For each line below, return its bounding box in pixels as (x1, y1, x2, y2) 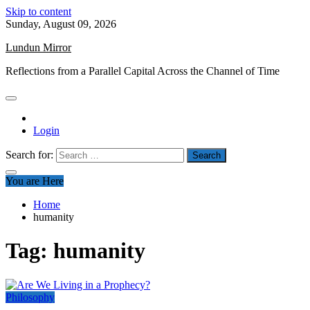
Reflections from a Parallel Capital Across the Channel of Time (6, 65, 280, 77)
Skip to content (6, 6, 71, 17)
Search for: (6, 149, 53, 161)
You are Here (6, 175, 64, 187)
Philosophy (6, 291, 55, 303)
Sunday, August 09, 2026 (6, 18, 116, 30)
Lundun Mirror (6, 42, 71, 53)
